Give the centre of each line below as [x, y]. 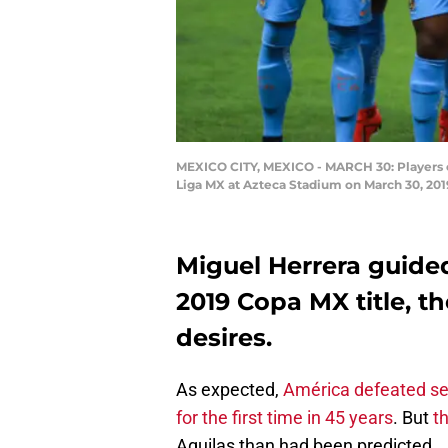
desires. [224, 338]
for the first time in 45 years [284, 418]
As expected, [229, 390]
